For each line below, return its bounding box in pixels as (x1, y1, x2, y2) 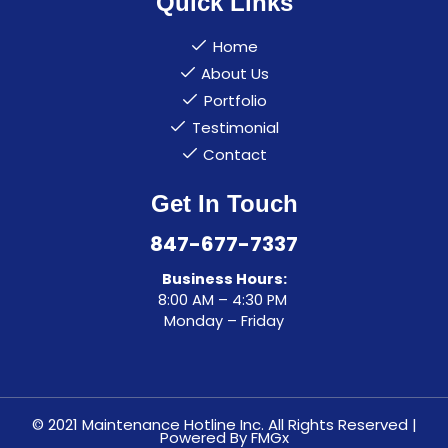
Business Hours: (161, 268, 287, 289)
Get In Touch (150, 189, 298, 217)
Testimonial (191, 116, 279, 138)
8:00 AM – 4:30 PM (157, 289, 291, 310)
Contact (203, 143, 268, 165)
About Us (201, 62, 270, 84)
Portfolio (203, 89, 267, 111)
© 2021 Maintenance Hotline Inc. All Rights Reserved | (31, 414, 417, 436)
